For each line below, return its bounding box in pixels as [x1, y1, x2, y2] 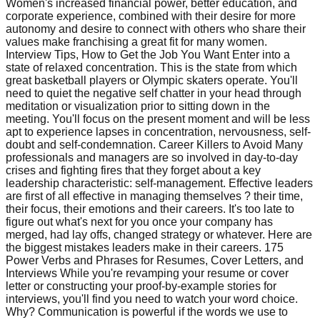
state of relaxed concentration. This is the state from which [6, 61, 297, 74]
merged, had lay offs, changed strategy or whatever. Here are [6, 228, 312, 241]
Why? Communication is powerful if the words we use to [6, 305, 288, 318]
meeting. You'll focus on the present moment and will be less [6, 112, 310, 125]
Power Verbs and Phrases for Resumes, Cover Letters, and [6, 254, 304, 266]
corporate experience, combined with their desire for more [6, 9, 296, 22]
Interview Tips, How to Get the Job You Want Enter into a [6, 48, 290, 61]
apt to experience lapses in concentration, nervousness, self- [6, 125, 311, 138]
